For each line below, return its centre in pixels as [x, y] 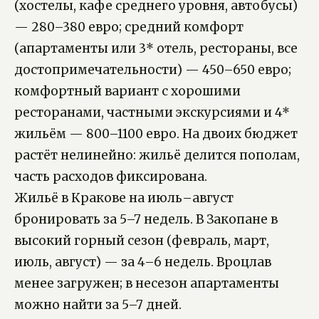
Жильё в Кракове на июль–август [124, 198]
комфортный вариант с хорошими [127, 91]
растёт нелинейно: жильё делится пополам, [157, 156]
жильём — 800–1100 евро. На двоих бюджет [156, 134]
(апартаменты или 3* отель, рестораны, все [156, 49]
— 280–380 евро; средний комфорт [129, 27]
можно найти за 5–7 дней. [98, 305]
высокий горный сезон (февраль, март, [142, 241]
